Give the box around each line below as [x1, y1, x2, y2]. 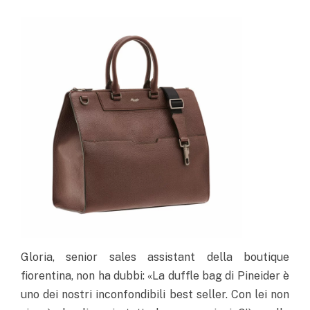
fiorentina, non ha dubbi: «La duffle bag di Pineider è [21, 269, 289, 283]
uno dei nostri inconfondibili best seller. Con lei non [21, 288, 289, 302]
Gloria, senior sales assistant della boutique [21, 250, 289, 264]
